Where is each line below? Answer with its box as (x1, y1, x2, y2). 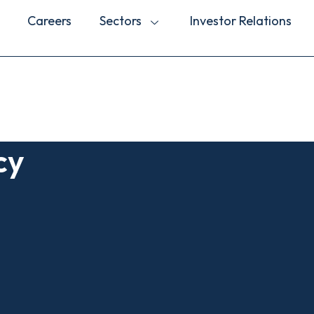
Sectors (99, 13, 147, 29)
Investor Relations (189, 13, 292, 29)
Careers (27, 13, 71, 29)
